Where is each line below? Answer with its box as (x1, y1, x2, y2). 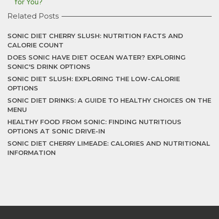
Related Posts (7, 11, 59, 21)
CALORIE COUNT (7, 41, 64, 49)
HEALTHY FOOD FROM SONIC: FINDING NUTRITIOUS (7, 118, 181, 126)
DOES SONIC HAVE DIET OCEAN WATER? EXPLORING (7, 53, 186, 61)
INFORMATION (7, 149, 56, 156)
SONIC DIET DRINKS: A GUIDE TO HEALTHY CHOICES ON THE (7, 96, 211, 104)
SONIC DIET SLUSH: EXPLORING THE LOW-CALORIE (7, 75, 180, 83)
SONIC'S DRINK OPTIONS (7, 63, 90, 70)
